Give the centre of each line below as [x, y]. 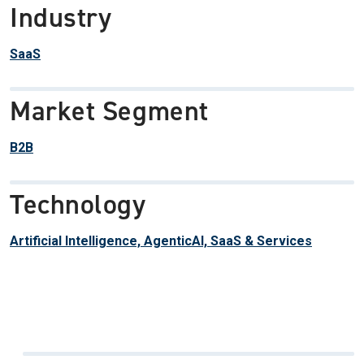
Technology [78, 204]
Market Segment [109, 110]
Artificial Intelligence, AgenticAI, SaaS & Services [161, 240]
